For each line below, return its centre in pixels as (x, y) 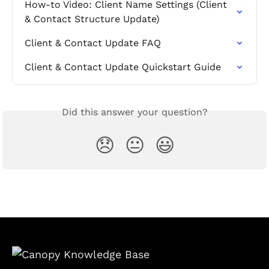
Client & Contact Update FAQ (93, 43)
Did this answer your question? (134, 112)
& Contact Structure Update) (92, 19)
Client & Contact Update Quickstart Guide (123, 67)
